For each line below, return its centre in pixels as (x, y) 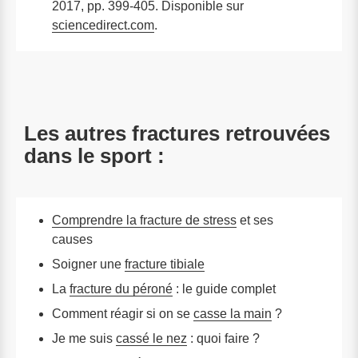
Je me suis (84, 339)
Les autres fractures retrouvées (177, 134)
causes (72, 240)
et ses (255, 221)
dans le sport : (94, 156)
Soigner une (88, 265)
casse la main (233, 314)
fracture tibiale (165, 265)
